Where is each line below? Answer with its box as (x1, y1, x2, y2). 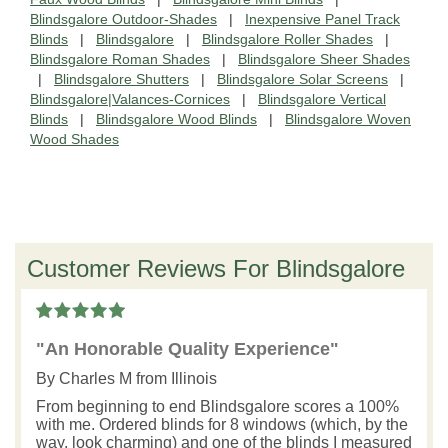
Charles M (59, 369, 132, 387)
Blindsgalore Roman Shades (30, 50, 210, 67)
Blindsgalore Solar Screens (217, 70, 388, 87)
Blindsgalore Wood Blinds (96, 110, 257, 127)
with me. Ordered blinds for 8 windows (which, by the (36, 415, 408, 433)
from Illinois (132, 369, 217, 387)
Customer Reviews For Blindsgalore (27, 254, 405, 282)
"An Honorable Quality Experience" (36, 338, 339, 359)
